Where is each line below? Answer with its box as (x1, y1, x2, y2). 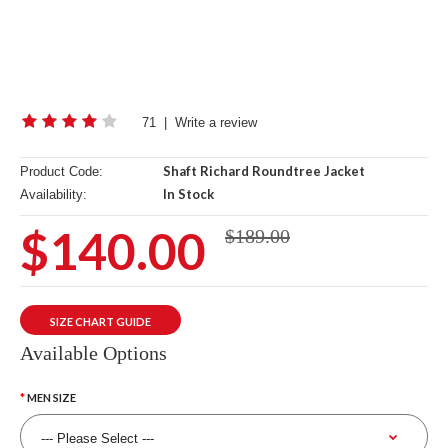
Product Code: (20, 164, 103, 179)
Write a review (175, 115, 257, 130)
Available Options (20, 342, 167, 364)
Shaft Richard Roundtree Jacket (160, 163, 365, 179)
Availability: (20, 187, 87, 202)
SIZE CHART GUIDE (50, 315, 151, 328)
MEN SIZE (27, 391, 76, 404)
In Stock (160, 186, 214, 202)
